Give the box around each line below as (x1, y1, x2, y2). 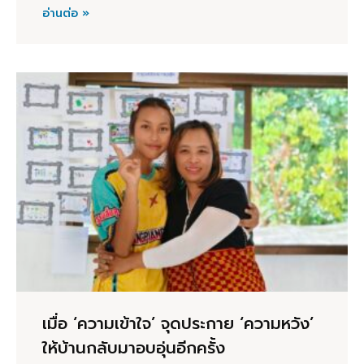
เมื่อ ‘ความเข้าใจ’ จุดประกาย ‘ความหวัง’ (42, 310, 314, 336)
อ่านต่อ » (42, 5, 89, 23)
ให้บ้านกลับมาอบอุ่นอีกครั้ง (42, 335, 225, 360)
